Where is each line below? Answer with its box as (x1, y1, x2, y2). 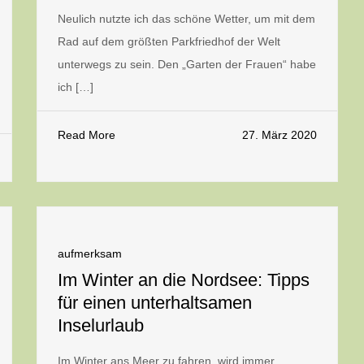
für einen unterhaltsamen (58, 292, 252, 313)
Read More (58, 128, 115, 141)
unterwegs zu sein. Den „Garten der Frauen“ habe (58, 58, 316, 71)
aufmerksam (58, 247, 122, 260)
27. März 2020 (242, 128, 317, 141)
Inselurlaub (58, 315, 144, 336)
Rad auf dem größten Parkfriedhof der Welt (58, 35, 280, 48)
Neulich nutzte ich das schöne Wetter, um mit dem (58, 12, 315, 25)
